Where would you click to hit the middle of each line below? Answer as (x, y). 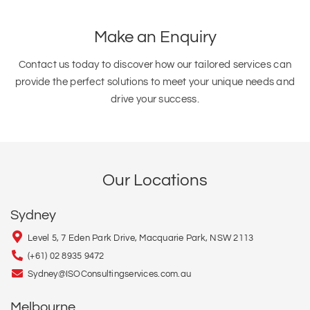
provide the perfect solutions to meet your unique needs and (155, 82)
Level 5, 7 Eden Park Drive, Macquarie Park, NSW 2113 (141, 238)
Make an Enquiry (155, 37)
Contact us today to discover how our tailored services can (155, 65)
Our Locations (155, 180)
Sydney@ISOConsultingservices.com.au (110, 274)
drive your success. (155, 99)
